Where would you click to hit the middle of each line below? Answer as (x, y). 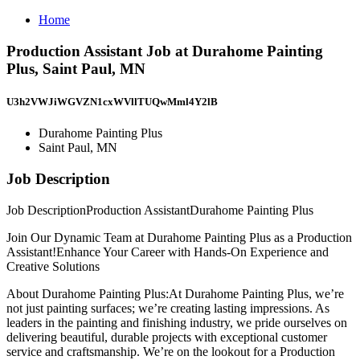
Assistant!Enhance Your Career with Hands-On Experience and (168, 252)
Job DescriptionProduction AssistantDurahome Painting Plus (160, 210)
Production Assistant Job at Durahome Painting (165, 51)
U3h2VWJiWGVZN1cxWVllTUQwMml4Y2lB (112, 101)
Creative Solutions (53, 266)
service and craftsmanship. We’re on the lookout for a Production (171, 351)
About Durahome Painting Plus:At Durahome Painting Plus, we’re (175, 293)
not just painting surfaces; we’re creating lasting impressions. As (168, 308)
